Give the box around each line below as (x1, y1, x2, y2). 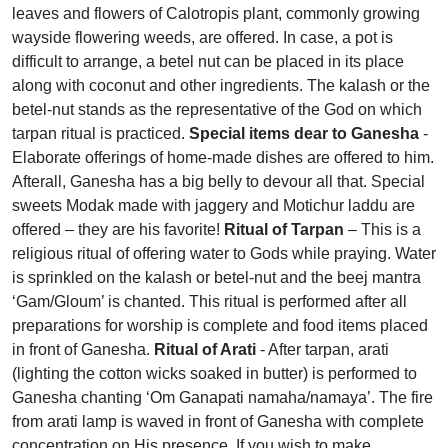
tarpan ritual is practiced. (12, 125, 189, 143)
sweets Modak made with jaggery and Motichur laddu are (12, 197, 415, 215)
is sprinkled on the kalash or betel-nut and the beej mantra (12, 269, 421, 287)
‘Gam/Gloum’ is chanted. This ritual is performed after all (12, 293, 407, 311)
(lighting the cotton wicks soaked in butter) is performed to (12, 365, 417, 383)
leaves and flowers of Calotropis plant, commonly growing (12, 5, 420, 23)
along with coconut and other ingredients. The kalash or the (12, 77, 430, 95)
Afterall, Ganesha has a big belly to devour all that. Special (12, 173, 425, 191)
